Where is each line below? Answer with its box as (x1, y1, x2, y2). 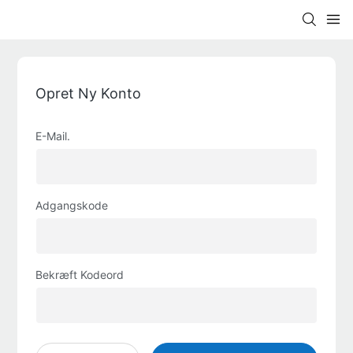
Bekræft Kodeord (35, 267, 124, 281)
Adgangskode (35, 198, 108, 212)
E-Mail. (35, 128, 70, 143)
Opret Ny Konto (35, 84, 141, 102)
